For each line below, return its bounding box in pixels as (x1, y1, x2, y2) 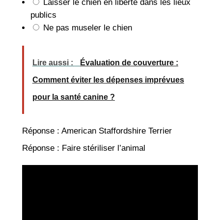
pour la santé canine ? (32, 92, 115, 101)
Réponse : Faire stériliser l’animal (22, 143, 145, 153)
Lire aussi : (32, 58, 75, 67)
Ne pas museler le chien (40, 23, 132, 32)
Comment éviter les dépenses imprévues (32, 75, 184, 84)
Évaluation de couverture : (80, 58, 178, 67)
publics (30, 10, 56, 20)
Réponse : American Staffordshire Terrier (22, 126, 172, 136)
